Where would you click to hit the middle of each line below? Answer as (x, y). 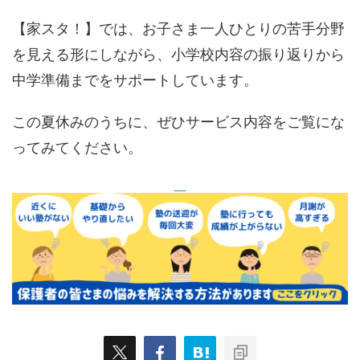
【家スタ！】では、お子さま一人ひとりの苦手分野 (178, 28)
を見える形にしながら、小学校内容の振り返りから (178, 54)
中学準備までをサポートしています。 (135, 80)
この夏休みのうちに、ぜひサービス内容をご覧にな (178, 121)
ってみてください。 (77, 147)
